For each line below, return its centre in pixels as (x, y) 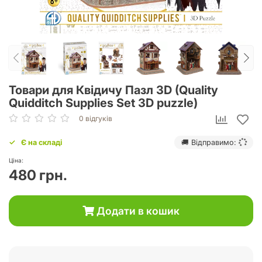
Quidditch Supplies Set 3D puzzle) (103, 103)
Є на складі (42, 142)
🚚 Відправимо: (210, 142)
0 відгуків (96, 118)
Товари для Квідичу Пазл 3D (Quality (113, 90)
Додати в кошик (137, 211)
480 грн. (38, 175)
